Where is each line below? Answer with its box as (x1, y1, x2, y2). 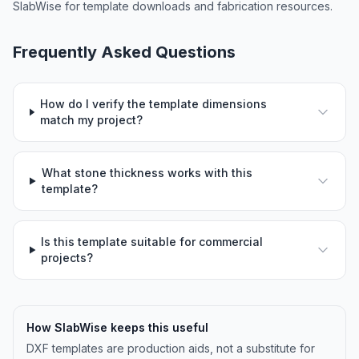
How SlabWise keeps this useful (26, 321, 208, 334)
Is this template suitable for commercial (41, 235, 264, 248)
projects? (41, 251, 94, 264)
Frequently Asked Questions (13, 42, 236, 62)
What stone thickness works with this (41, 166, 252, 179)
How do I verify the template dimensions (39, 97, 267, 111)
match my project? (39, 113, 143, 127)
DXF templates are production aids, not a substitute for (26, 341, 315, 355)
